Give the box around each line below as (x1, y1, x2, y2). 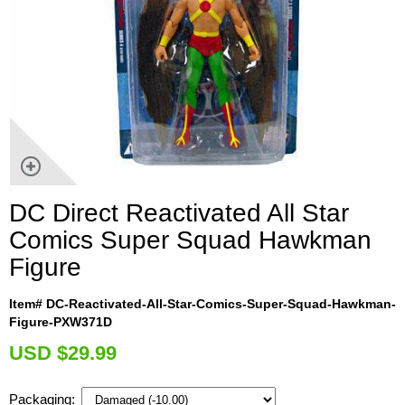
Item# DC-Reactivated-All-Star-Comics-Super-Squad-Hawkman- (9, 296, 396, 311)
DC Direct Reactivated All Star (9, 198, 349, 227)
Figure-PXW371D (9, 314, 112, 329)
